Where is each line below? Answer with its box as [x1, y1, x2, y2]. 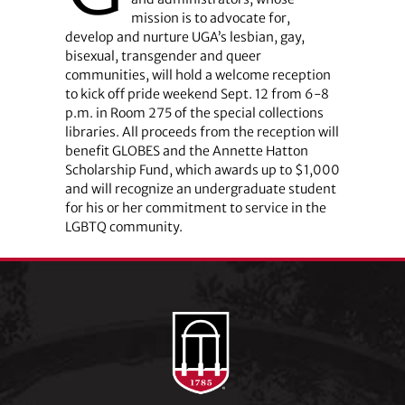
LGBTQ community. [64, 218, 183, 235]
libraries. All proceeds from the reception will [64, 123, 339, 140]
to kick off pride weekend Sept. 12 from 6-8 [64, 85, 329, 102]
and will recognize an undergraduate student [64, 180, 336, 197]
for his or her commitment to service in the [64, 199, 326, 216]
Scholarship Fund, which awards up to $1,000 [64, 161, 340, 178]
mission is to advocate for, [130, 9, 290, 26]
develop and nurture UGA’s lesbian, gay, [64, 28, 305, 45]
